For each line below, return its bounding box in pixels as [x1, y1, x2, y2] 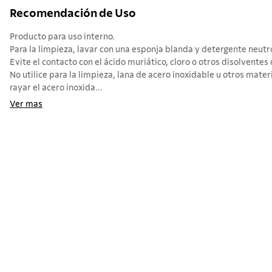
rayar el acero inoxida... [10, 84, 103, 93]
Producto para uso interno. [10, 33, 115, 42]
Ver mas [10, 100, 42, 109]
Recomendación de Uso [10, 7, 136, 19]
